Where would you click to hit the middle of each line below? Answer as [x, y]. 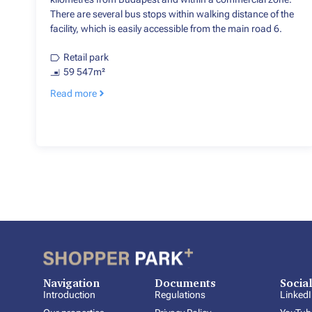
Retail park [86, 57]
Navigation [71, 283]
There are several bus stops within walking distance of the [172, 14]
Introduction [69, 295]
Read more [73, 94]
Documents [185, 283]
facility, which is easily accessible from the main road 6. [166, 29]
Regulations [180, 295]
